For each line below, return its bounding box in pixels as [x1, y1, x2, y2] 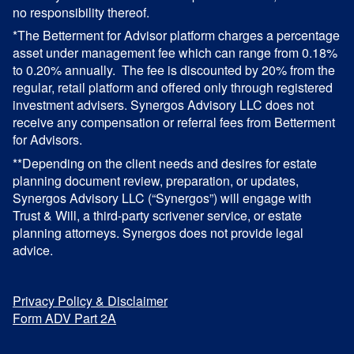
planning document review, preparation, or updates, [13, 171, 299, 190]
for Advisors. [13, 130, 83, 149]
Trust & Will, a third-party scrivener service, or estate [13, 205, 303, 224]
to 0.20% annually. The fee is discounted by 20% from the [13, 61, 336, 79]
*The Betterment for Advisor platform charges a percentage [13, 26, 341, 44]
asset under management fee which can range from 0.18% [13, 43, 338, 62]
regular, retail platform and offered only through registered [13, 78, 333, 96]
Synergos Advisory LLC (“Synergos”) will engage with [13, 188, 312, 207]
